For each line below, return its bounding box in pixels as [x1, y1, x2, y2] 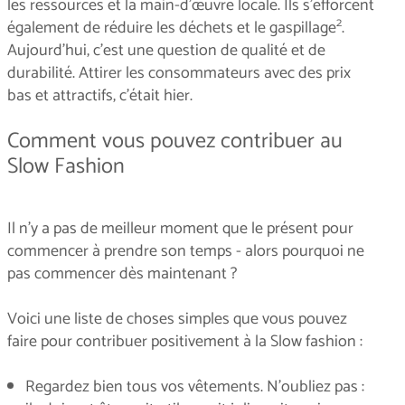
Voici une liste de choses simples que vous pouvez [7, 305, 347, 333]
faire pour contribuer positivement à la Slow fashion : [7, 327, 366, 355]
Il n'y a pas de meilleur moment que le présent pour [7, 214, 353, 242]
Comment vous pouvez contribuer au [7, 123, 343, 159]
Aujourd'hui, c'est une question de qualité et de [7, 36, 325, 64]
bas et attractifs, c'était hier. [7, 81, 193, 109]
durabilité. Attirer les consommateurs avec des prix [7, 59, 351, 87]
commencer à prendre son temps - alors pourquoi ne [7, 237, 364, 265]
